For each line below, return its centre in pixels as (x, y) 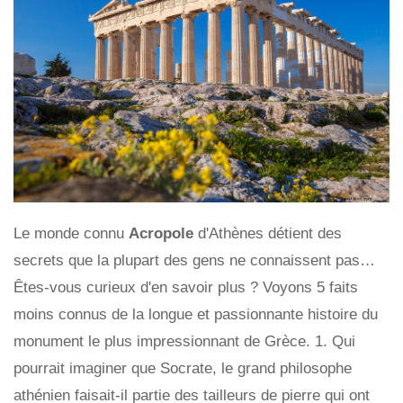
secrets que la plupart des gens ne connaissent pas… (194, 260)
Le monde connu (71, 233)
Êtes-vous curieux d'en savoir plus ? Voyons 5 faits (186, 287)
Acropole (163, 233)
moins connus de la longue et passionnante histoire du (196, 314)
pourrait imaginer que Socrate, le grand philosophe (183, 368)
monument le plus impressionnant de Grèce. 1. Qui (184, 341)
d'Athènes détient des (270, 233)
